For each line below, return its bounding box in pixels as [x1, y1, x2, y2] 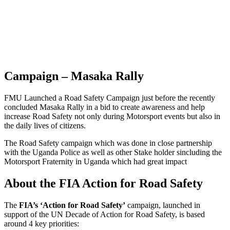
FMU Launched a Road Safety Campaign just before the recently [4, 93, 215, 103]
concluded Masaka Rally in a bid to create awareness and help [4, 103, 205, 112]
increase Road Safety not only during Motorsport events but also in [4, 112, 220, 121]
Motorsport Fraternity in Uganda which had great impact [4, 157, 187, 166]
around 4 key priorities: [4, 219, 79, 228]
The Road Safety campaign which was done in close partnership [4, 139, 212, 148]
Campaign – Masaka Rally [4, 69, 144, 83]
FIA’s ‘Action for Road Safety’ [19, 201, 125, 210]
